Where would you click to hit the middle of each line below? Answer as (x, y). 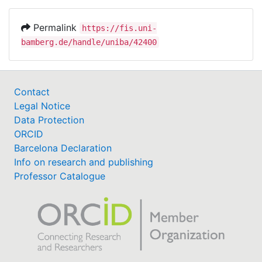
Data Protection (49, 120)
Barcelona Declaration (63, 148)
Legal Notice (42, 106)
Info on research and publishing (84, 162)
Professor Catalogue (60, 176)
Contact (32, 92)
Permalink (55, 27)
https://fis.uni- (119, 28)
